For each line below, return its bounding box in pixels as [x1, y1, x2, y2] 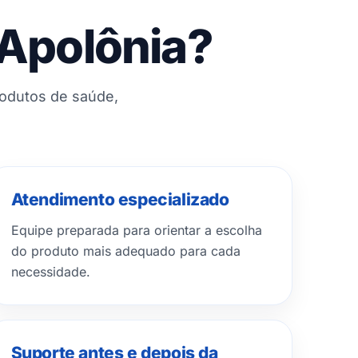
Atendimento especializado [10, 189, 229, 209]
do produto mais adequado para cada [10, 243, 241, 259]
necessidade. [10, 264, 90, 280]
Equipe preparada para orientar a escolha [10, 222, 262, 238]
